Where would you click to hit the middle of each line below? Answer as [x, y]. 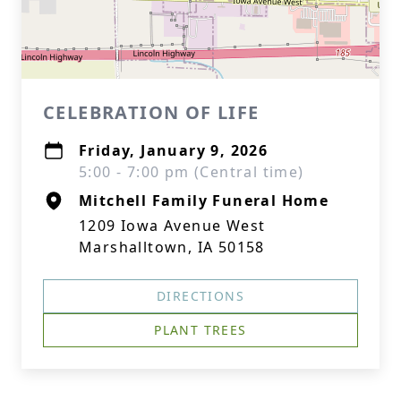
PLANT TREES [200, 330]
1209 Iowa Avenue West [172, 226]
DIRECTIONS [200, 296]
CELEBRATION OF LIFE [151, 112]
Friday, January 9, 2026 [174, 150]
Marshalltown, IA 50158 [172, 247]
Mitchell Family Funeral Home [204, 200]
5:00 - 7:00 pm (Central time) [192, 172]
